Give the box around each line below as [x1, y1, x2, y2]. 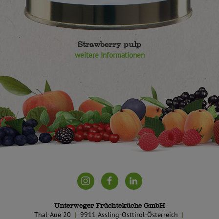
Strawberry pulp [78, 39, 141, 49]
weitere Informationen [74, 51, 145, 59]
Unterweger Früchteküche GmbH [54, 201, 165, 210]
